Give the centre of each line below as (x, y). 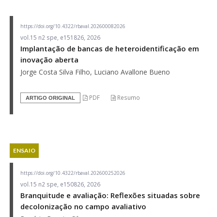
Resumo (128, 97)
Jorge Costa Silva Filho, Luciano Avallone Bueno (95, 72)
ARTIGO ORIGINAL (50, 98)
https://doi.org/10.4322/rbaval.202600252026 (73, 173)
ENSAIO (24, 150)
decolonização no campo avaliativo (83, 206)
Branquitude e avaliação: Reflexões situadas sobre (110, 195)
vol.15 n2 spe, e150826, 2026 (60, 184)
